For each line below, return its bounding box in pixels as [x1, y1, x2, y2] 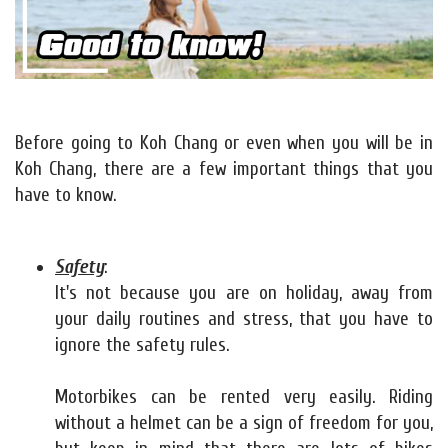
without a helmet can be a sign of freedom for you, [55, 412, 433, 435]
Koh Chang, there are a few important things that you [15, 158, 433, 181]
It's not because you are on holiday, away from [55, 282, 433, 305]
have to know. [15, 184, 116, 207]
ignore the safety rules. [55, 334, 229, 357]
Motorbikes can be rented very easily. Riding [55, 386, 433, 409]
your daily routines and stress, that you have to [55, 308, 433, 331]
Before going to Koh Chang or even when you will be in [15, 132, 433, 155]
